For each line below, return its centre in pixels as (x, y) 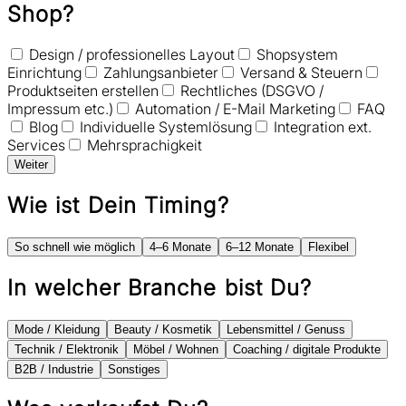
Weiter (31, 164)
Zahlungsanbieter (159, 72)
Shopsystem (295, 54)
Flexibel (329, 246)
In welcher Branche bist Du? (160, 287)
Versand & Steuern (300, 72)
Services (36, 145)
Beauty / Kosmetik (163, 329)
